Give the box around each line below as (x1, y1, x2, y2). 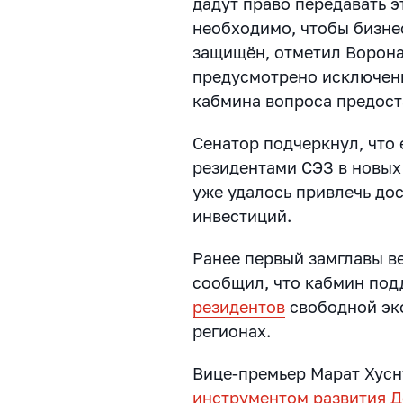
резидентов (193, 297, 286, 318)
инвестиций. (193, 206, 292, 227)
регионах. (193, 321, 272, 342)
